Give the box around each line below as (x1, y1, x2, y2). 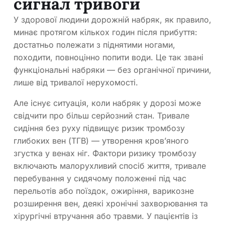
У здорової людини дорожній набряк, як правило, (14, 15, 211, 25)
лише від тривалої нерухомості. (14, 77, 138, 88)
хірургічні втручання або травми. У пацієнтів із (14, 211, 198, 221)
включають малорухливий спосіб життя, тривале (14, 161, 206, 171)
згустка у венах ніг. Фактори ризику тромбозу (14, 148, 196, 159)
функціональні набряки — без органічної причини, (14, 65, 211, 75)
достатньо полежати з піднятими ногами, (14, 40, 175, 50)
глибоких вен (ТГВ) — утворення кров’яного (14, 136, 189, 146)
